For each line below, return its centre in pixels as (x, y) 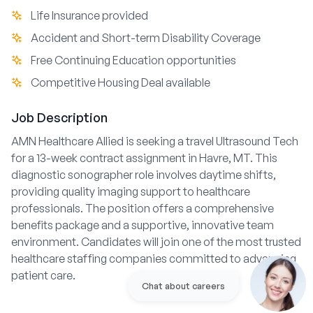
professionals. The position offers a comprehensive (143, 208)
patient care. (43, 275)
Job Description (59, 117)
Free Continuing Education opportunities (133, 60)
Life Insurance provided (89, 15)
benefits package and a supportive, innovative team (143, 225)
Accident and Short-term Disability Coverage (146, 38)
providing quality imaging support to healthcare (131, 191)
